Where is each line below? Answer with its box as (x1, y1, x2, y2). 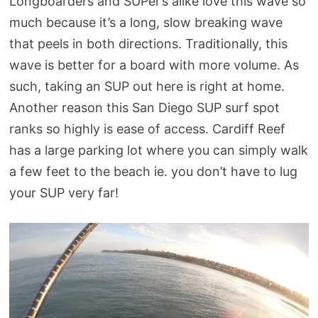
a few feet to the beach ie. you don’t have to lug (9, 164, 297, 180)
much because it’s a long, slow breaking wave (9, 15, 283, 31)
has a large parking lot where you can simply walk (9, 143, 308, 158)
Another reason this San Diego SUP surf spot (9, 100, 280, 116)
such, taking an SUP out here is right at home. (9, 79, 285, 94)
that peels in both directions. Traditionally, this (9, 36, 287, 52)
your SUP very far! (9, 185, 119, 201)
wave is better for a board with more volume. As (9, 57, 299, 73)
